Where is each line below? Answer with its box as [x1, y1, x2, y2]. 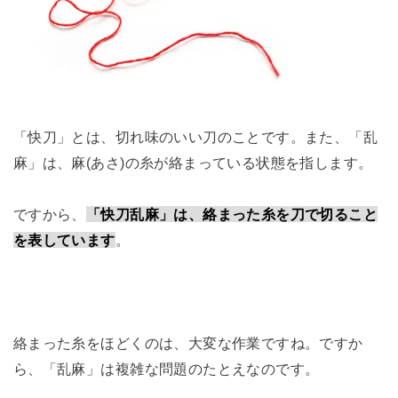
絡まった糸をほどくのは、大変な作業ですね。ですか [12, 334, 363, 351]
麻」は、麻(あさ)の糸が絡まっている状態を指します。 [12, 155, 373, 171]
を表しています [12, 232, 115, 249]
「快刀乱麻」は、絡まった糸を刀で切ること [85, 206, 378, 223]
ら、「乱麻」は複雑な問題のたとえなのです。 [12, 360, 320, 377]
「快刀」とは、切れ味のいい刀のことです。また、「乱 [12, 129, 378, 146]
